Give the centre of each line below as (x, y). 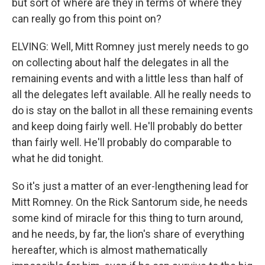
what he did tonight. (58, 158)
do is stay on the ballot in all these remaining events (132, 110)
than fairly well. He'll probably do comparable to (122, 142)
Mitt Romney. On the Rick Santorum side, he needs (130, 202)
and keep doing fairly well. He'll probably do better (127, 126)
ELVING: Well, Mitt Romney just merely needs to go (130, 46)
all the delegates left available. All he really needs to (131, 94)
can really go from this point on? (87, 18)
